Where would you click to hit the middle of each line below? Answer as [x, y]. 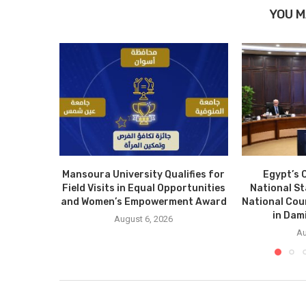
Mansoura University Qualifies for [144, 174]
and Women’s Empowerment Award [143, 201]
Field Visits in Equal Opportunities [143, 188]
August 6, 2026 [144, 219]
